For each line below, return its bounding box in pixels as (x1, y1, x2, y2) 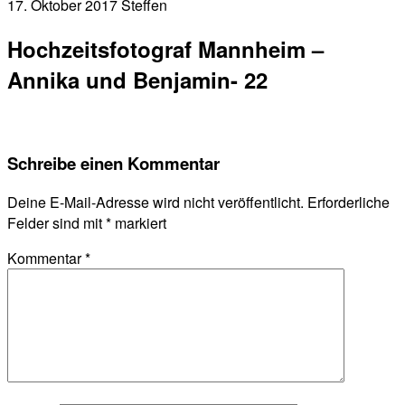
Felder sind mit (7, 212, 106, 234)
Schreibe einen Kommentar (7, 150, 220, 175)
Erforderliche (307, 192, 390, 213)
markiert (111, 212, 166, 234)
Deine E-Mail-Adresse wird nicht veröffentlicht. (7, 192, 304, 213)
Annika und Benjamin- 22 (7, 63, 268, 95)
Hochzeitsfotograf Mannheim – (7, 33, 324, 64)
